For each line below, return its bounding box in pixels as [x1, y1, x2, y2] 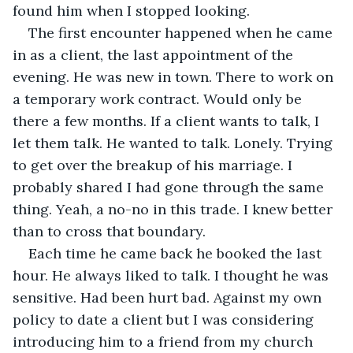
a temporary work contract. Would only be [13, 89, 306, 108]
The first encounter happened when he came [28, 23, 336, 42]
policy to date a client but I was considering [13, 310, 318, 329]
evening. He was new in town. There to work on [13, 67, 337, 86]
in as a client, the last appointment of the [13, 45, 297, 64]
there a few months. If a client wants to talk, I [13, 111, 323, 130]
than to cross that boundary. [13, 221, 210, 240]
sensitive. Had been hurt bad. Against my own [13, 288, 325, 307]
